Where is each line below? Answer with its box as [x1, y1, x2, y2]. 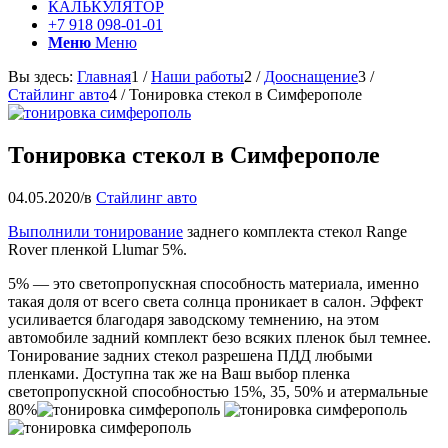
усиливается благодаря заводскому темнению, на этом [8, 310, 379, 328]
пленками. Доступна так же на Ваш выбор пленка [8, 364, 350, 382]
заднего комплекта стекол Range [183, 222, 407, 240]
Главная [77, 68, 131, 85]
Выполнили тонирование [8, 222, 183, 240]
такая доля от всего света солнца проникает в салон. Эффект [8, 292, 423, 310]
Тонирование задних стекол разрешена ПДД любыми [8, 346, 373, 364]
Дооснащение [264, 68, 358, 85]
